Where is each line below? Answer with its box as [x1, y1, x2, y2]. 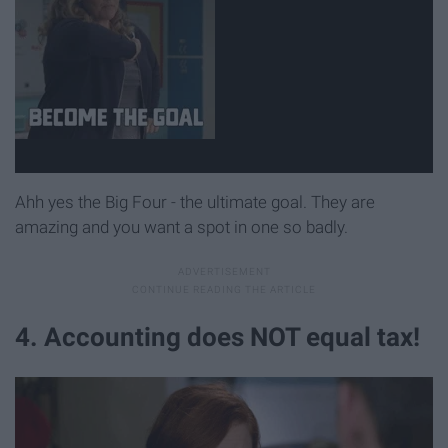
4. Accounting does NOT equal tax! [15, 322, 420, 353]
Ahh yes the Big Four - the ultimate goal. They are [15, 192, 375, 212]
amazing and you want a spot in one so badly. [15, 217, 348, 237]
